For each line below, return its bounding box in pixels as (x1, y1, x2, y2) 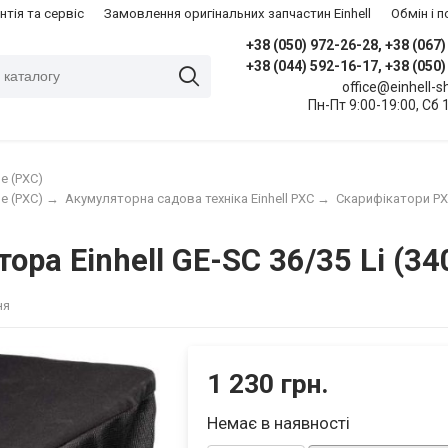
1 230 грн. (207, 367, 330, 399)
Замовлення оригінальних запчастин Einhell (104, 5, 371, 21)
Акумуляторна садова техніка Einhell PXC (64, 190, 314, 206)
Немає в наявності (207, 412, 351, 433)
